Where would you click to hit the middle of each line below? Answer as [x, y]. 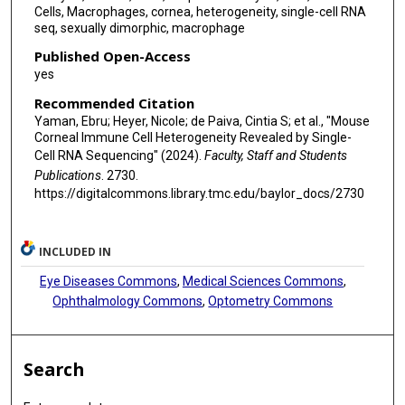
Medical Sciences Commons [263, 281]
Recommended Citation [114, 103]
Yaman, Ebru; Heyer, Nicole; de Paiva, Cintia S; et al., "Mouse [202, 121]
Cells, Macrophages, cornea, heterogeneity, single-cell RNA [200, 11]
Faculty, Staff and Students [275, 155]
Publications [67, 175]
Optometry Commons [271, 301]
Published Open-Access [112, 57]
